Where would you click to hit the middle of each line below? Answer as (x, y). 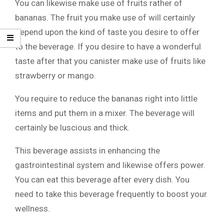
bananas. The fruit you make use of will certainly (105, 17)
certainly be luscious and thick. (72, 127)
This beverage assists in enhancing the (87, 150)
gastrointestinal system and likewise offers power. (110, 165)
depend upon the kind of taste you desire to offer (107, 32)
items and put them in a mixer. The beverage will (105, 113)
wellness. (32, 208)
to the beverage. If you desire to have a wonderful (108, 46)
